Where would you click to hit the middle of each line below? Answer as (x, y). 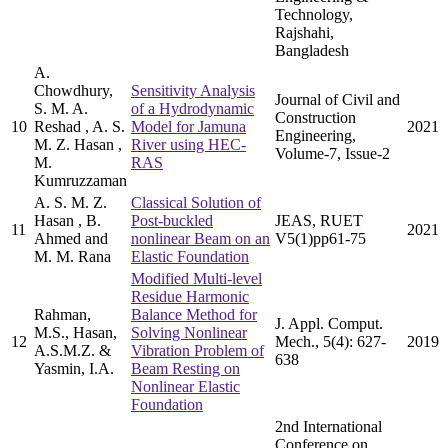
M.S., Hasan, (75, 332)
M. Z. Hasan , (78, 144)
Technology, (314, 14)
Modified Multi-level (196, 278)
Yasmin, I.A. (74, 368)
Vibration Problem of (197, 350)
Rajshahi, (304, 32)
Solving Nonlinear (189, 332)
